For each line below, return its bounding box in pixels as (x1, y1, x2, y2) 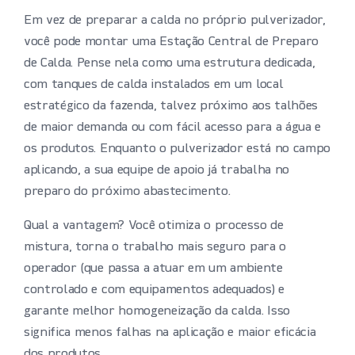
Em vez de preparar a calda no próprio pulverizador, (24, 14, 326, 28)
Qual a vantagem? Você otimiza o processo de (24, 219, 284, 233)
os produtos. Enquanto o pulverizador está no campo (24, 143, 330, 156)
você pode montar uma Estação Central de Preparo (24, 36, 319, 49)
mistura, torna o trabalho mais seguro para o (24, 241, 286, 254)
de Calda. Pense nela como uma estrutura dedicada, (24, 57, 315, 71)
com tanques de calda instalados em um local (24, 78, 284, 92)
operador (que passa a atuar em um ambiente (24, 262, 283, 276)
